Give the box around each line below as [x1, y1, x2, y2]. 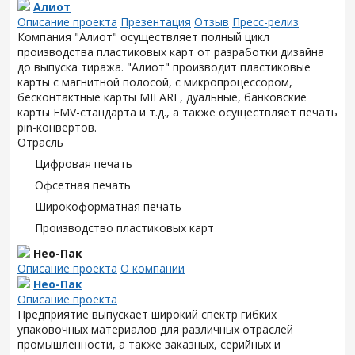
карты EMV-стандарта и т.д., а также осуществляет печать [17, 105, 338, 120]
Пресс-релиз [232, 14, 299, 29]
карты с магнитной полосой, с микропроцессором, [17, 74, 292, 90]
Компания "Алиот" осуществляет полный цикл [17, 29, 269, 44]
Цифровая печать [35, 156, 132, 171]
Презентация [120, 14, 191, 29]
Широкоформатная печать [35, 199, 181, 214]
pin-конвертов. [17, 120, 97, 135]
